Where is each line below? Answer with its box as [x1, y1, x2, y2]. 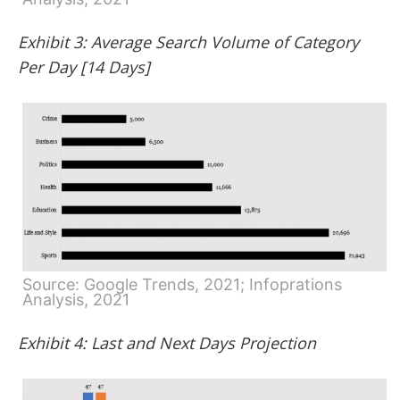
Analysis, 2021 [22, 290, 129, 310]
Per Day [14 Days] [18, 56, 150, 79]
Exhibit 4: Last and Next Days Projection [18, 332, 316, 354]
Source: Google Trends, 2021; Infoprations [22, 275, 342, 295]
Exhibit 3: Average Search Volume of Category [18, 31, 359, 54]
